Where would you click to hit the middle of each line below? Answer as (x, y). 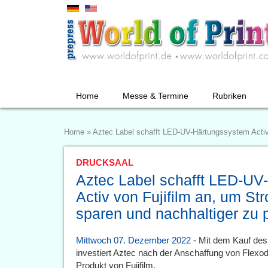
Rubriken (229, 96)
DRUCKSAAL (105, 162)
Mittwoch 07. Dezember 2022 (133, 240)
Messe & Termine (156, 96)
